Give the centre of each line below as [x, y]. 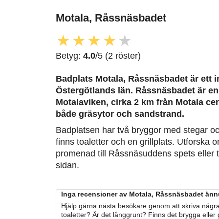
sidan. [67, 165]
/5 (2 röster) [118, 56]
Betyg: [69, 56]
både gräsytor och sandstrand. [120, 114]
